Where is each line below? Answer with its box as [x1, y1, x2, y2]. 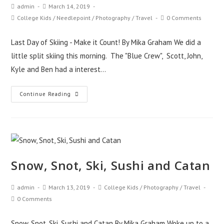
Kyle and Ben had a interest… [11, 64, 106, 74]
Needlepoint [56, 13, 91, 21]
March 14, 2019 [48, 2, 90, 10]
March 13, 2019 [48, 183, 90, 191]
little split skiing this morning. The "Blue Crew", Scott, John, [11, 50, 202, 60]
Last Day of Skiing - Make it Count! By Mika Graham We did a [11, 37, 201, 47]
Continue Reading [19, 90, 71, 97]
